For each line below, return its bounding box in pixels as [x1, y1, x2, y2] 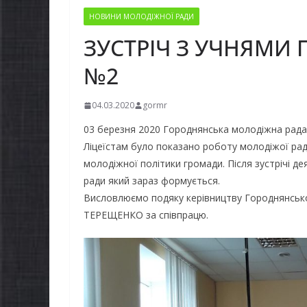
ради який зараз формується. [84, 174, 220, 188]
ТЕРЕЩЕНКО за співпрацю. [84, 208, 208, 222]
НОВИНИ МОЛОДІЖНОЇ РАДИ [89, 12, 194, 22]
